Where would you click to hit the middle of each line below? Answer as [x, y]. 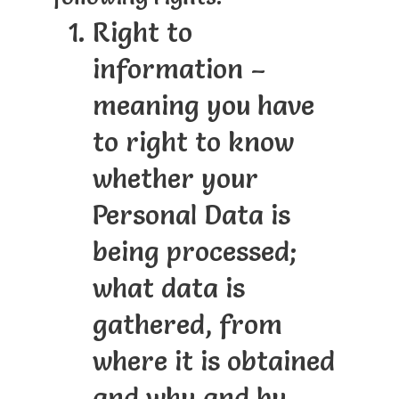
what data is [168, 289]
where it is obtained [213, 362]
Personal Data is [191, 216]
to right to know [193, 142]
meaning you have [203, 106]
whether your [175, 179]
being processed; [195, 252]
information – [179, 69]
